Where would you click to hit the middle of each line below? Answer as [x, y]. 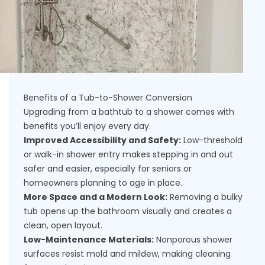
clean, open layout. [63, 225]
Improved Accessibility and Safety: [102, 140]
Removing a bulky [205, 197]
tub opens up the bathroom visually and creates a [128, 211]
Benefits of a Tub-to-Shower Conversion [108, 98]
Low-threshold [212, 140]
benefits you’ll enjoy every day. [87, 126]
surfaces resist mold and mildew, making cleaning [127, 254]
